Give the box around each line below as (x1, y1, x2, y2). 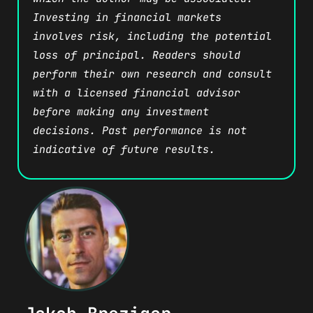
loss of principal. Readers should (33, 48, 240, 63)
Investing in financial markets (33, 10, 221, 25)
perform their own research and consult (33, 67, 272, 82)
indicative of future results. (33, 143, 215, 157)
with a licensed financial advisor (33, 86, 240, 101)
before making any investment (33, 105, 209, 119)
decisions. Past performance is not (33, 124, 247, 138)
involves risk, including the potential (33, 29, 272, 44)
